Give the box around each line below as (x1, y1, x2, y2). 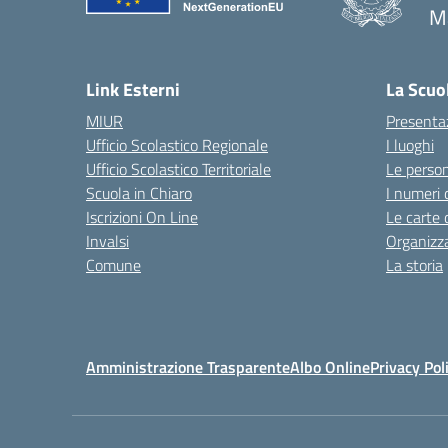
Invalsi (86, 229, 129, 253)
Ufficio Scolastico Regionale (86, 133, 268, 157)
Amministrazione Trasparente (86, 355, 290, 379)
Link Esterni (86, 76, 180, 103)
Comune (86, 253, 141, 277)
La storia (386, 253, 443, 277)
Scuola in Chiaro (86, 181, 192, 205)
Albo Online (290, 355, 370, 379)
